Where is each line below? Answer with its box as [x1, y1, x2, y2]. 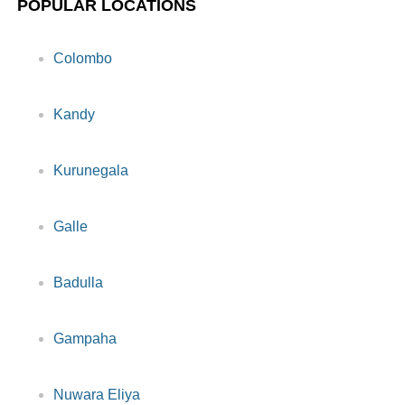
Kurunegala [53, 163, 129, 179]
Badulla [53, 275, 104, 291]
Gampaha [53, 331, 118, 347]
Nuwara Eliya [53, 387, 141, 403]
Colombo [53, 51, 113, 67]
